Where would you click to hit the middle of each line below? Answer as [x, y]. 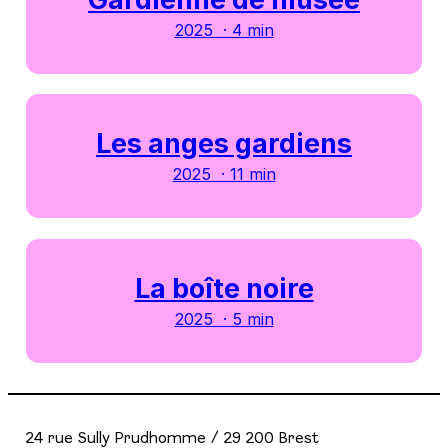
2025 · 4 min [224, 29]
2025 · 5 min [224, 319]
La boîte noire [224, 289]
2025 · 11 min [224, 174]
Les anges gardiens [224, 144]
